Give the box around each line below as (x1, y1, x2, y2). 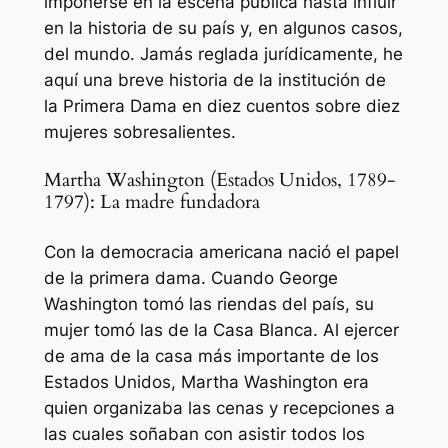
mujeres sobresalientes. (43, 122, 236, 143)
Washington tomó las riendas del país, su (43, 293, 374, 314)
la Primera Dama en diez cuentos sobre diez (43, 96, 400, 117)
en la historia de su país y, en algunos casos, (43, 18, 403, 39)
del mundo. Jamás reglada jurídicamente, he (43, 44, 403, 65)
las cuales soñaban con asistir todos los (43, 423, 365, 444)
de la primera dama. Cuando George (43, 267, 338, 288)
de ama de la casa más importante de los (43, 345, 379, 366)
